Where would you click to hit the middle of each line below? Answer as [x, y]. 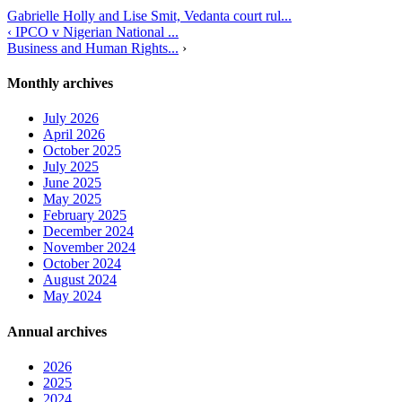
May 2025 [72, 199]
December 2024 [88, 232]
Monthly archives [60, 83]
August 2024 [80, 280]
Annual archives [57, 331]
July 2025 [71, 167]
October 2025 [82, 151]
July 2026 [71, 118]
